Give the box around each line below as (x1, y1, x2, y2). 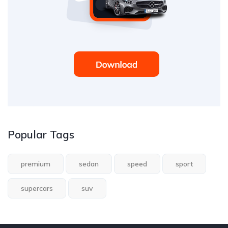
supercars (21, 183, 53, 193)
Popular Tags (8, 127, 74, 141)
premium (21, 159, 50, 168)
